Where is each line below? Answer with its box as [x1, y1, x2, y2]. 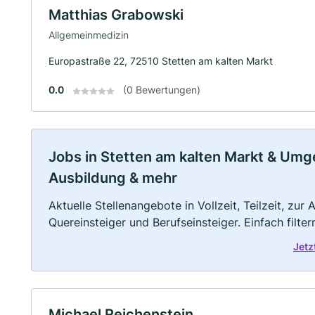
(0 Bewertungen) [123, 84, 200, 96]
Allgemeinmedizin [49, 29, 129, 41]
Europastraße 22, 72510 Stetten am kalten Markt [49, 55, 273, 67]
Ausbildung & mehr [49, 169, 177, 187]
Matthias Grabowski [49, 6, 184, 23]
